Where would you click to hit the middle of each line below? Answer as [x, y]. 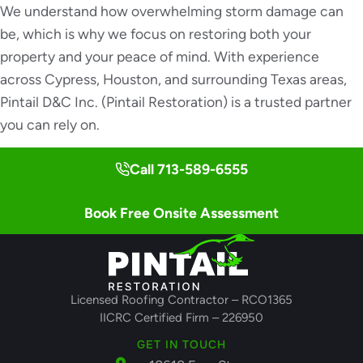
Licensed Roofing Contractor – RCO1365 [181, 300]
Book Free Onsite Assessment [181, 212]
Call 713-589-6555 [188, 169]
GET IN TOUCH [181, 344]
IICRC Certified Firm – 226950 [181, 318]
